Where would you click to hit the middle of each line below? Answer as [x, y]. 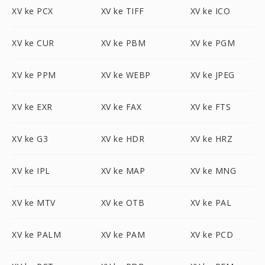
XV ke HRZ [211, 139]
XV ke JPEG [212, 75]
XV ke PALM [36, 235]
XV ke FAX [121, 107]
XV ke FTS [211, 107]
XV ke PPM [34, 75]
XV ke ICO [210, 11]
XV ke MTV [34, 203]
